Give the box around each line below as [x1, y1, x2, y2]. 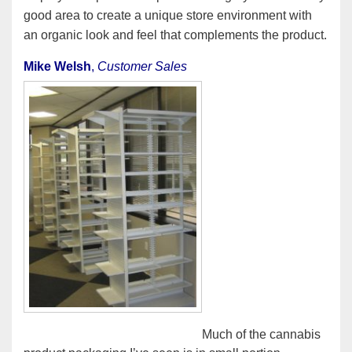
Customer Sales [97, 59, 187, 73]
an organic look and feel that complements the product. [24, 27, 327, 42]
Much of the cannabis [202, 327, 321, 341]
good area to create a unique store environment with [24, 8, 312, 22]
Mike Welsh [24, 59, 91, 73]
